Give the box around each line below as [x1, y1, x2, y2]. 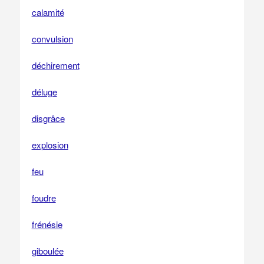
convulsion [31, 32, 73, 45]
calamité [31, 6, 64, 18]
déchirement [31, 59, 80, 71]
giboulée [31, 245, 64, 257]
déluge [31, 85, 57, 98]
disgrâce [31, 112, 65, 124]
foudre [31, 192, 56, 204]
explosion [31, 138, 68, 151]
